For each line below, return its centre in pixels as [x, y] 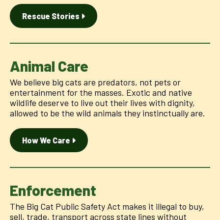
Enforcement [53, 190]
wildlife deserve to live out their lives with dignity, [102, 102]
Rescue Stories [52, 16]
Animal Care [49, 66]
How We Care [47, 140]
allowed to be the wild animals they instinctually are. [108, 113]
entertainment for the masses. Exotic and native [101, 92]
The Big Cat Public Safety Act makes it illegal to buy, [107, 206]
